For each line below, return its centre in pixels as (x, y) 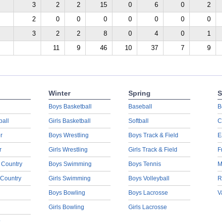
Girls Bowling (66, 207)
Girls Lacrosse (147, 207)
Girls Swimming (69, 178)
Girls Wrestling (68, 150)
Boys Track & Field (153, 135)
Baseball (140, 107)
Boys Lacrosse (148, 193)
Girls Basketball (69, 121)
